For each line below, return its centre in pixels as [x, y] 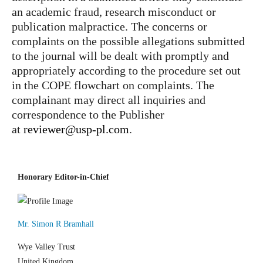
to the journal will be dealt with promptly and [120, 56]
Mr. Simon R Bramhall [56, 224]
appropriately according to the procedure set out [126, 70]
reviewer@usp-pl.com [76, 129]
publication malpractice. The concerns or [109, 26]
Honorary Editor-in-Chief [63, 177]
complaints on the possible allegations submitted [128, 41]
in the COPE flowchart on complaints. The [113, 85]
